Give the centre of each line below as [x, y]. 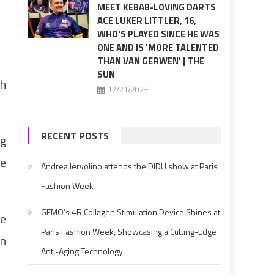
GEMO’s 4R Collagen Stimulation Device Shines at [131, 212]
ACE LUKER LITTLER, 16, [146, 21]
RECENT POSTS [75, 136]
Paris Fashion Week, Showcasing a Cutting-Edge [129, 232]
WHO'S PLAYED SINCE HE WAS [158, 34]
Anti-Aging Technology [82, 251]
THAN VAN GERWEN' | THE [150, 61]
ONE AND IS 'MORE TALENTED [158, 48]
